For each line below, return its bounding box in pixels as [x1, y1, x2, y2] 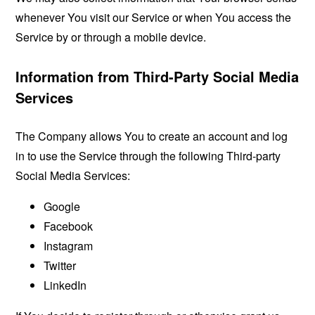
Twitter [44, 257, 77, 274]
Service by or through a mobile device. [15, 29, 207, 46]
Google [44, 198, 81, 215]
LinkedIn [44, 277, 87, 294]
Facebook [44, 218, 94, 235]
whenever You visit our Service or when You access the [15, 9, 292, 26]
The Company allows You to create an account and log [15, 128, 288, 145]
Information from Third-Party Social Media [15, 65, 300, 86]
